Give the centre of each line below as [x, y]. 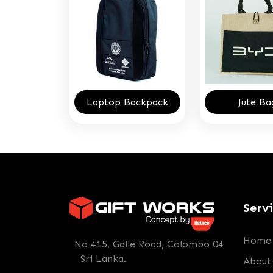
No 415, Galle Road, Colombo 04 [149, 244]
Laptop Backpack [127, 102]
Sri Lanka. [100, 259]
